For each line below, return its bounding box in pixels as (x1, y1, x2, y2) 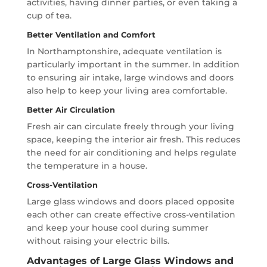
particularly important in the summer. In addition (26, 59, 240, 70)
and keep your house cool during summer (26, 222, 209, 234)
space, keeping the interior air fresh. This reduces (26, 134, 240, 145)
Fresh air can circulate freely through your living (26, 121, 234, 132)
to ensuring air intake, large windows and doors (26, 72, 234, 83)
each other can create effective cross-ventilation (26, 209, 235, 221)
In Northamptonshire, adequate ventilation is (26, 46, 222, 57)
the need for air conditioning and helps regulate (26, 147, 237, 159)
